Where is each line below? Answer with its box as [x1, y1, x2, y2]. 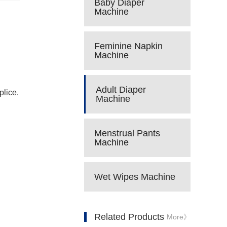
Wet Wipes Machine [94, 172, 175, 182]
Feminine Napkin [94, 41, 163, 51]
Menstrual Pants [94, 128, 160, 138]
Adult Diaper [96, 85, 146, 95]
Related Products [94, 212, 164, 222]
